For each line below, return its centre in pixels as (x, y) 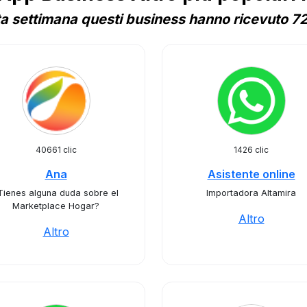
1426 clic (251, 150)
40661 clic (56, 150)
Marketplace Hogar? (56, 206)
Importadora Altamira (251, 193)
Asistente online (251, 174)
